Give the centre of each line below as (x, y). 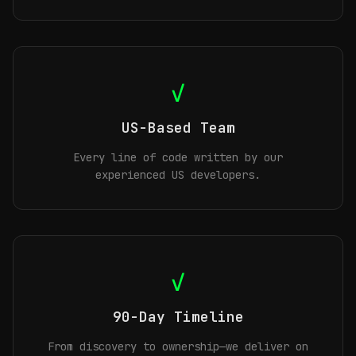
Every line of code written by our (178, 157)
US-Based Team (178, 128)
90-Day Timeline (178, 317)
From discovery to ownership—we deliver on (178, 346)
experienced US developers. (178, 175)
